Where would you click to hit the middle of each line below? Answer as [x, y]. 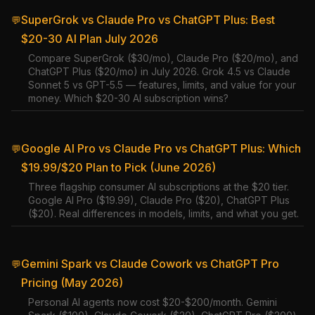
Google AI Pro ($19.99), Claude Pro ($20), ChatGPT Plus [159, 200]
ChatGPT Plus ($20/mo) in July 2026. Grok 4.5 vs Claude [159, 71]
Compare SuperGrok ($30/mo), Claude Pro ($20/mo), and [163, 58]
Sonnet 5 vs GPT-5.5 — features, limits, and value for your [162, 85]
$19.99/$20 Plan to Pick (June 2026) [118, 167]
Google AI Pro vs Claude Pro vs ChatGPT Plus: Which [161, 148]
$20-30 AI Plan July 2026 [90, 39]
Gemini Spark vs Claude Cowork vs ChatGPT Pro [150, 264]
